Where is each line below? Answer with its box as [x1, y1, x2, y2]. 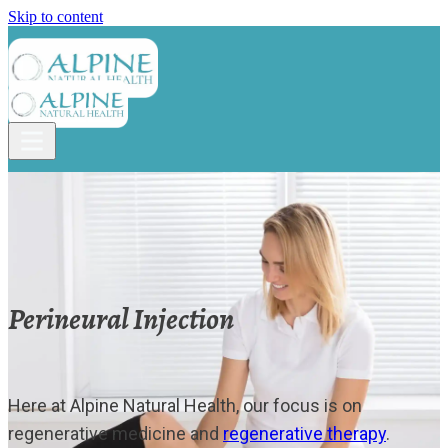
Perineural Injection [8, 298, 234, 339]
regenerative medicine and [8, 422, 223, 444]
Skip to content [8, 8, 103, 25]
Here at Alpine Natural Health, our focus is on [8, 394, 362, 416]
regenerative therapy [223, 422, 386, 444]
